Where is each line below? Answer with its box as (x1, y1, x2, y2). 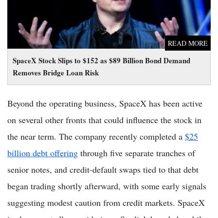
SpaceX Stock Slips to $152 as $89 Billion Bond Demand (13, 54, 190, 66)
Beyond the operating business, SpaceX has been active (7, 97, 202, 109)
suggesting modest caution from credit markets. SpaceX (7, 196, 205, 208)
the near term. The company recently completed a (7, 130, 185, 142)
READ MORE (168, 38, 208, 48)
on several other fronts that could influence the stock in (7, 113, 201, 126)
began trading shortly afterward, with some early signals (7, 180, 206, 192)
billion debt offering (7, 146, 78, 159)
